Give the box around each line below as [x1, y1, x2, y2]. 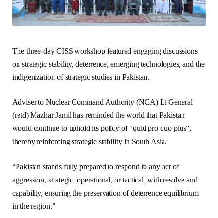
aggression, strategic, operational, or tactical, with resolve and [12, 175, 198, 184]
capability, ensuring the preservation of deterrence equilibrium [12, 188, 199, 197]
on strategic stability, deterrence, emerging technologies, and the [12, 59, 205, 68]
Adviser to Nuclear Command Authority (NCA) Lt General [12, 98, 193, 107]
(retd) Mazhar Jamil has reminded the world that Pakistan [12, 111, 185, 120]
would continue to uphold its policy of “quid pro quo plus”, [12, 124, 192, 133]
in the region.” [12, 201, 55, 210]
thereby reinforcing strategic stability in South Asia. [12, 137, 167, 146]
